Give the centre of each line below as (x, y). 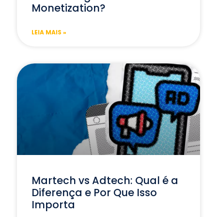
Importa (53, 205)
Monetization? (69, 8)
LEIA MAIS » (49, 32)
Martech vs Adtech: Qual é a (105, 181)
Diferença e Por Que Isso (94, 193)
